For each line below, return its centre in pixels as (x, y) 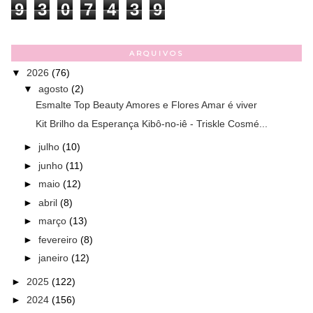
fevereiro (59, 239)
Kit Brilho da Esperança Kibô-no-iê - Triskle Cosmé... (151, 123)
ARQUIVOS (156, 54)
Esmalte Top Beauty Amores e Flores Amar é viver (146, 105)
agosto (54, 89)
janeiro (54, 258)
